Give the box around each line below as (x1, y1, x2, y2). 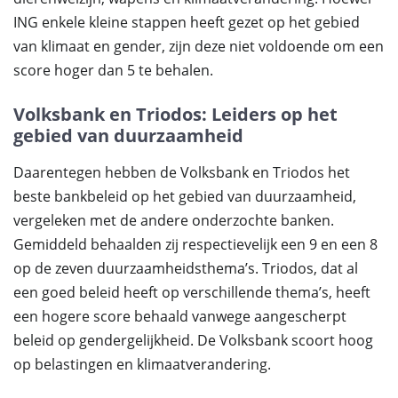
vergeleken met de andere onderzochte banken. (13, 211, 334, 230)
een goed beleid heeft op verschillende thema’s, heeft (13, 283, 370, 302)
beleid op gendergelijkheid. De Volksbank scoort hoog (13, 330, 373, 350)
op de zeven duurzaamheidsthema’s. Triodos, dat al (13, 259, 358, 278)
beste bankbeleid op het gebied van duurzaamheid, (13, 187, 356, 206)
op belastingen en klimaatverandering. (13, 354, 271, 374)
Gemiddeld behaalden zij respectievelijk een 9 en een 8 (13, 235, 378, 254)
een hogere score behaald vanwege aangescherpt (13, 306, 346, 326)
